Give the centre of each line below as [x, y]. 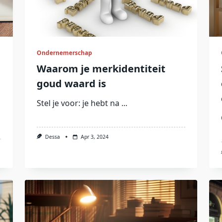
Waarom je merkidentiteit [101, 69]
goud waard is [71, 83]
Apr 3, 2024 [94, 137]
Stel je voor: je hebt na [78, 103]
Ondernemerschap [64, 53]
